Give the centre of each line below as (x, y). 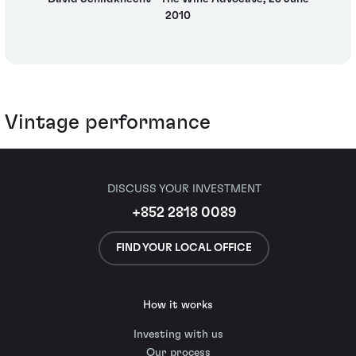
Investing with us (178, 335)
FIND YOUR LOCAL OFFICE (184, 248)
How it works (178, 305)
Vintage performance (108, 123)
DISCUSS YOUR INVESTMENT (184, 189)
